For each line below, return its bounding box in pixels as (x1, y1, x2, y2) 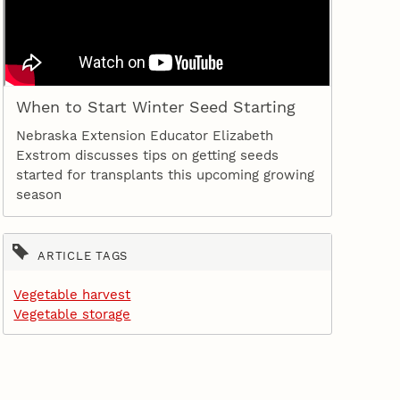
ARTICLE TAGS (37, 248, 129, 262)
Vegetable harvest (13, 286, 131, 303)
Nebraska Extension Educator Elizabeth (15, 127, 273, 144)
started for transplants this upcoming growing (15, 166, 314, 183)
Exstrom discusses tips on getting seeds (15, 146, 279, 163)
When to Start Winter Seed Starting (15, 97, 296, 117)
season (15, 186, 62, 203)
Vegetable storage (13, 305, 131, 322)
